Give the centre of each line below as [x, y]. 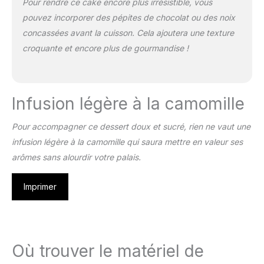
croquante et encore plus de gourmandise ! [105, 48]
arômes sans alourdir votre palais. [76, 157]
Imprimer [40, 187]
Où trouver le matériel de [108, 251]
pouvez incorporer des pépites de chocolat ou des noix [128, 18]
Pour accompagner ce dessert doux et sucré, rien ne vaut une [131, 127]
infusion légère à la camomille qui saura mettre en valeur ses [127, 142]
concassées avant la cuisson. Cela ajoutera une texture [128, 33]
